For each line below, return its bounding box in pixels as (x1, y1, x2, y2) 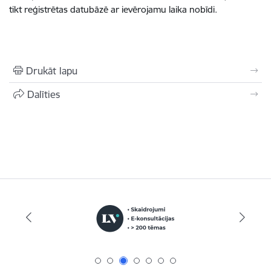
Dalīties (27, 88, 60, 100)
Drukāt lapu (26, 65, 77, 77)
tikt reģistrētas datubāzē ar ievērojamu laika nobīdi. (9, 4, 217, 15)
